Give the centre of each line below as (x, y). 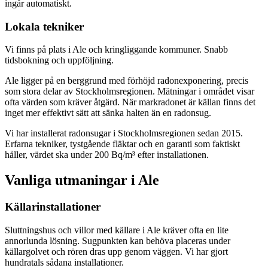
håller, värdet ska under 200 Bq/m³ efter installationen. (107, 155)
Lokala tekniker (44, 26)
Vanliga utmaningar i (71, 180)
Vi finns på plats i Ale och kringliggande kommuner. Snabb (116, 50)
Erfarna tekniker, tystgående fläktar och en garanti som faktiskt (122, 144)
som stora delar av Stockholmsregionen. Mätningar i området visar (130, 92)
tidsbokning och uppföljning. (59, 60)
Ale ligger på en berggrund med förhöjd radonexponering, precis (127, 81)
